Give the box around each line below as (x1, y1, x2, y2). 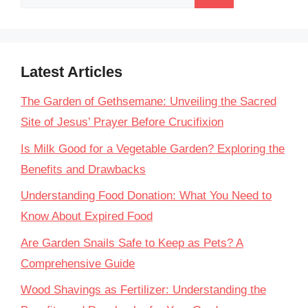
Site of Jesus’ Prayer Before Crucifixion (21, 115, 223, 129)
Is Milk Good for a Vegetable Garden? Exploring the (21, 142, 285, 155)
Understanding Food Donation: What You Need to (21, 189, 272, 202)
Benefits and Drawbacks (21, 162, 146, 176)
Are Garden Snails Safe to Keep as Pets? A (21, 236, 243, 250)
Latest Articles (21, 63, 122, 80)
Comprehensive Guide (21, 256, 135, 270)
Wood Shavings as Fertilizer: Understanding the (21, 283, 266, 296)
